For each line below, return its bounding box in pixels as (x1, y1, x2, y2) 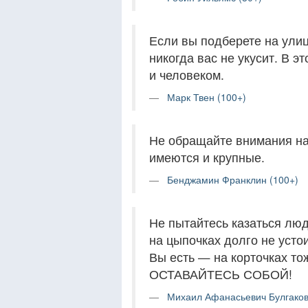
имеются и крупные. (149, 148, 265, 166)
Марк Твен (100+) (167, 90, 246, 104)
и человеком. (149, 66, 224, 83)
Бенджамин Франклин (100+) (167, 173, 298, 186)
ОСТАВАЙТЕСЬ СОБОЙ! (149, 265, 292, 283)
